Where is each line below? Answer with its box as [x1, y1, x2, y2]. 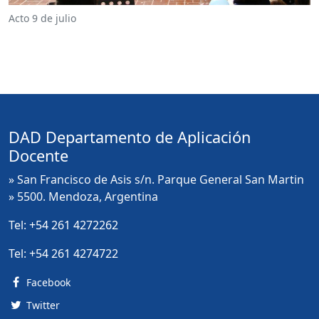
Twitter [26, 298, 60, 312]
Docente [9, 145, 68, 166]
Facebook [26, 276, 70, 289]
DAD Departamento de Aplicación [9, 127, 251, 147]
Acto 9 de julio [9, 11, 76, 25]
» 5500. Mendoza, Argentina [9, 189, 158, 204]
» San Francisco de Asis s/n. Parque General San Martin [9, 172, 304, 187]
